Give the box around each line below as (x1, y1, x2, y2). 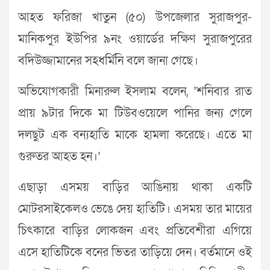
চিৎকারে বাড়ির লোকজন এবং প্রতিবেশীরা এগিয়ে (18, 223, 252, 239)
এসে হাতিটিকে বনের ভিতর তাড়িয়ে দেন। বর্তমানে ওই (18, 245, 252, 261)
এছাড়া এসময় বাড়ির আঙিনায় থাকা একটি (18, 180, 252, 196)
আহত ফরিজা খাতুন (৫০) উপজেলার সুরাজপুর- (18, 10, 252, 26)
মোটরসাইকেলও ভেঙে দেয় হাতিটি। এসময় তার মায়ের (18, 201, 252, 218)
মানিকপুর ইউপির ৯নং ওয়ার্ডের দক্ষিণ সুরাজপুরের (18, 31, 252, 48)
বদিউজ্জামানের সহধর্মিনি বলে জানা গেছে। (18, 53, 198, 69)
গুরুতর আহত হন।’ (18, 149, 101, 165)
